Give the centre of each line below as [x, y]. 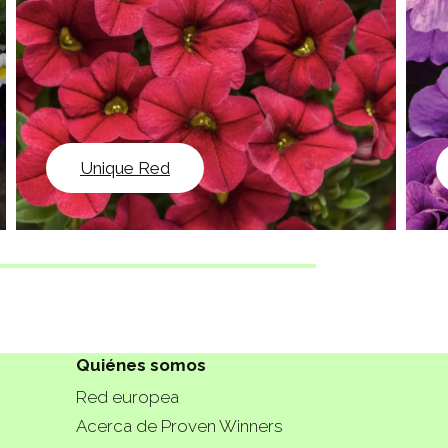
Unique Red [125, 167]
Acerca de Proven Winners [179, 425]
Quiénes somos [141, 365]
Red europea [127, 396]
